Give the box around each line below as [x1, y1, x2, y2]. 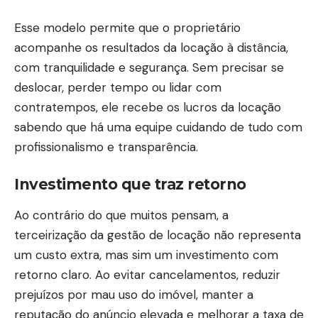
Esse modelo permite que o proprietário [14, 19, 241, 35]
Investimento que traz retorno [14, 175, 246, 194]
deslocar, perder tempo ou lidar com [14, 79, 221, 95]
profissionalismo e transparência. [14, 138, 198, 155]
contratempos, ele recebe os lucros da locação [14, 99, 281, 115]
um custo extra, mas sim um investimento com [14, 246, 278, 263]
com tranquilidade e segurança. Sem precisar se [14, 59, 284, 75]
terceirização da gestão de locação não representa [14, 226, 301, 243]
